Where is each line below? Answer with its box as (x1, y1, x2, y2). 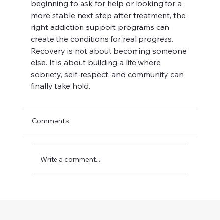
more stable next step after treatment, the (30, 10, 188, 20)
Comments (31, 116, 69, 125)
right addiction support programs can (30, 22, 171, 32)
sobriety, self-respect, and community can (30, 69, 186, 79)
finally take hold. (30, 81, 90, 91)
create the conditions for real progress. (30, 34, 175, 44)
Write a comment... (40, 154, 100, 164)
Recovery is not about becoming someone (30, 46, 189, 55)
